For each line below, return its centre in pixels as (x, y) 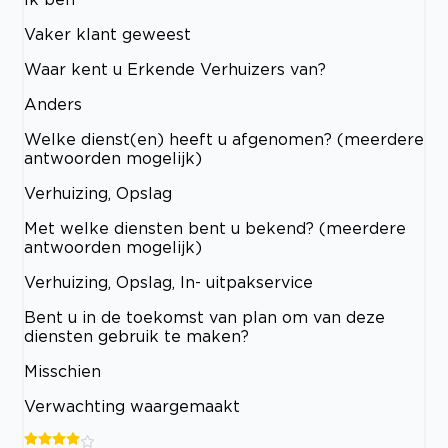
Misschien (62, 371)
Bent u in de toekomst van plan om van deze (204, 317)
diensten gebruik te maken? (136, 336)
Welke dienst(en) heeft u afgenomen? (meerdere (224, 139)
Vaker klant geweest (107, 34)
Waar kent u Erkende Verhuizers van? (175, 69)
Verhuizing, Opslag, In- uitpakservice (168, 282)
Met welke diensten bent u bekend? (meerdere (215, 228)
